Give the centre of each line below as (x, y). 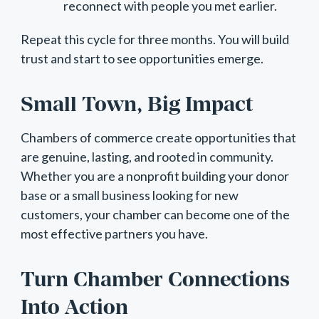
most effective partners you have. (114, 234)
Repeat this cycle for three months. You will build (155, 40)
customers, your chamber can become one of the (155, 215)
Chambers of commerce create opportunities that (158, 138)
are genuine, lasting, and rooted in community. (147, 157)
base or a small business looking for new (129, 195)
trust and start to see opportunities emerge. (142, 59)
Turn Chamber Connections (155, 279)
